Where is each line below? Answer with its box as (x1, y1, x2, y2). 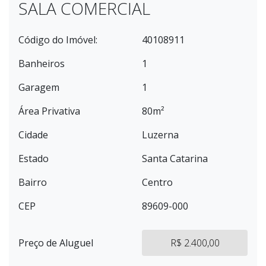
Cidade (18, 128, 48, 141)
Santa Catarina (142, 152, 208, 165)
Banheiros (18, 57, 65, 70)
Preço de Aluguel (18, 236, 93, 249)
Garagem (18, 81, 59, 94)
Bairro (18, 176, 47, 189)
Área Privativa (18, 104, 80, 118)
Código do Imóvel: (18, 33, 97, 46)
